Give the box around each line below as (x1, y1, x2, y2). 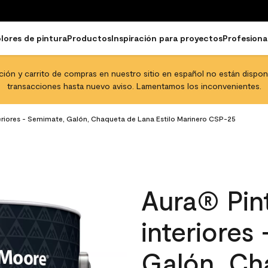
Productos (67, 33, 111, 43)
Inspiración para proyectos (111, 33, 223, 43)
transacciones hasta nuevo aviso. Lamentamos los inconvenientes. (7, 81, 261, 91)
